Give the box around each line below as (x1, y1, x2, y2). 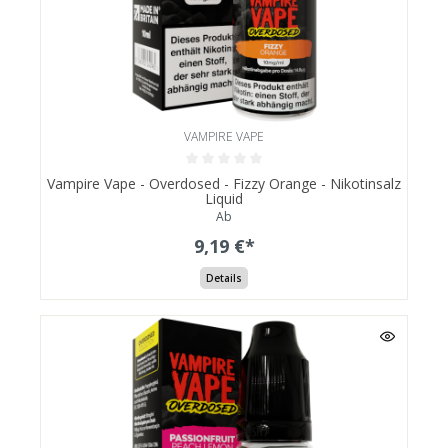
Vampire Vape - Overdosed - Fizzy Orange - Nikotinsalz (47, 173, 401, 193)
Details (206, 271, 242, 286)
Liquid (205, 188, 243, 208)
